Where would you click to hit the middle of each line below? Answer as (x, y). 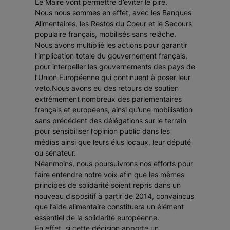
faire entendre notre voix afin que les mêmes (110, 175)
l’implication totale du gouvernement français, (111, 56)
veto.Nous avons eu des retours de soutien (107, 88)
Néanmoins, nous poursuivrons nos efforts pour (114, 164)
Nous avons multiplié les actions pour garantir (111, 45)
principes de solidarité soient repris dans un (108, 185)
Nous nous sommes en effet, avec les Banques (113, 13)
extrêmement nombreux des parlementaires (108, 99)
